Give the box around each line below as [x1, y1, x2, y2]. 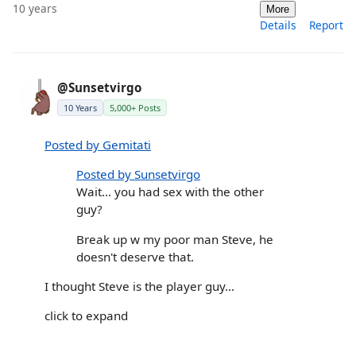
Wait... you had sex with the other [76, 184, 264, 200]
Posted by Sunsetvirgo [76, 166, 200, 183]
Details [260, 17, 296, 33]
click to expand [44, 307, 128, 323]
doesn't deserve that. [76, 248, 194, 265]
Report [309, 17, 343, 33]
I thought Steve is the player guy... [44, 277, 234, 294]
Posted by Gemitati [44, 137, 151, 153]
